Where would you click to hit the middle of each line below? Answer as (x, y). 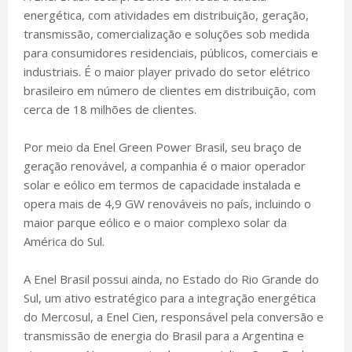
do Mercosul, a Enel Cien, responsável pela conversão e (174, 316)
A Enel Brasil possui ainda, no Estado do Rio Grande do (171, 279)
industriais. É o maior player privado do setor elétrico (167, 71)
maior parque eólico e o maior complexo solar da (155, 222)
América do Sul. (64, 241)
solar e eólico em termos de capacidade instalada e (162, 184)
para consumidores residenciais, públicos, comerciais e (171, 52)
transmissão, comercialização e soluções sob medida (167, 33)
